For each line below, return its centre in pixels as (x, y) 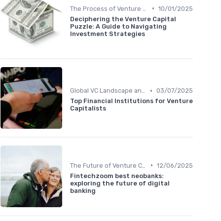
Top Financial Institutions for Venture (131, 101)
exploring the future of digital (120, 183)
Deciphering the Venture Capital (123, 19)
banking (83, 190)
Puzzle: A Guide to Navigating (118, 26)
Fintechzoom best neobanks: (117, 176)
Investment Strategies (108, 34)
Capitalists (88, 109)
